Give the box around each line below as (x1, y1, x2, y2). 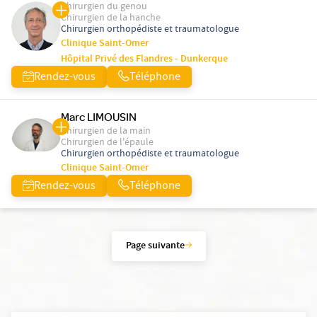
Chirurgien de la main (61, 124, 151, 140)
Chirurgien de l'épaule (61, 135, 154, 151)
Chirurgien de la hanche (61, 11, 161, 27)
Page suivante (125, 238, 185, 255)
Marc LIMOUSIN (61, 110, 137, 125)
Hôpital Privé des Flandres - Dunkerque (61, 52, 228, 68)
